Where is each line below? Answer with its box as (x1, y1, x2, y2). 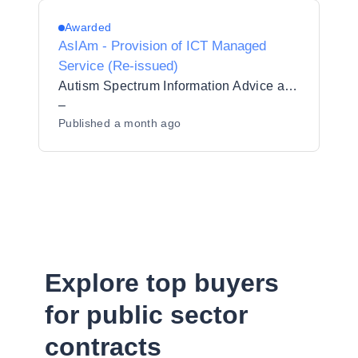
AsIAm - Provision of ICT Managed (58, 38, 266, 54)
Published (58, 117, 114, 129)
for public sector (45, 300, 248, 329)
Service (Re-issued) (58, 58, 178, 74)
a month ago (113, 117, 181, 129)
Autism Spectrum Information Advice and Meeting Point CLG (284, 79, 298, 93)
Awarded (65, 21, 112, 34)
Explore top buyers (45, 268, 279, 297)
